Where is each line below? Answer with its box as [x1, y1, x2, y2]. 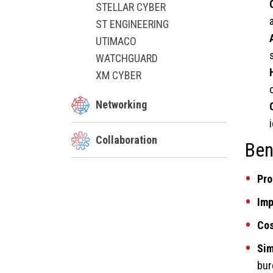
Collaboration [96, 133, 157, 146]
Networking [96, 97, 147, 111]
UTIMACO [96, 34, 136, 48]
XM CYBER [96, 68, 141, 82]
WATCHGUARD [96, 51, 158, 65]
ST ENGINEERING [96, 17, 169, 30]
